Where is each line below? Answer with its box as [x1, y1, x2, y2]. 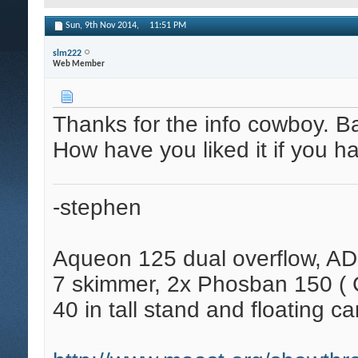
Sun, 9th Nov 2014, [66, 21, 141, 31]
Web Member [53, 59, 105, 69]
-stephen [53, 195, 141, 221]
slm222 [53, 48, 82, 58]
